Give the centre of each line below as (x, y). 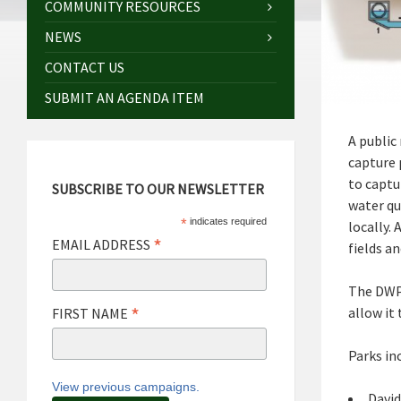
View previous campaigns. (125, 386)
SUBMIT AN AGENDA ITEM (124, 97)
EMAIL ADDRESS (102, 244)
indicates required (227, 221)
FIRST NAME (91, 314)
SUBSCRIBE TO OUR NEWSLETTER (158, 188)
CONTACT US (85, 67)
